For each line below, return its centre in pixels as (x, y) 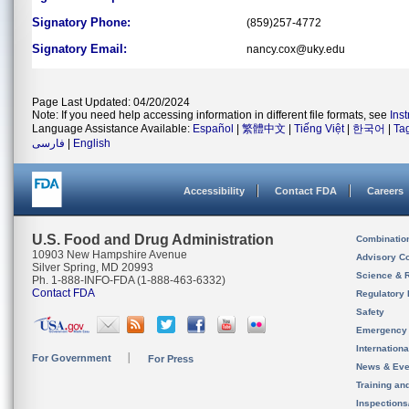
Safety (370, 312)
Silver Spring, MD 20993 (93, 267)
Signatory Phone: (81, 22)
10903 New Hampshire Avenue (110, 255)
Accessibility (214, 191)
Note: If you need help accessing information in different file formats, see (211, 115)
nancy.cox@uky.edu (296, 49)
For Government (72, 358)
